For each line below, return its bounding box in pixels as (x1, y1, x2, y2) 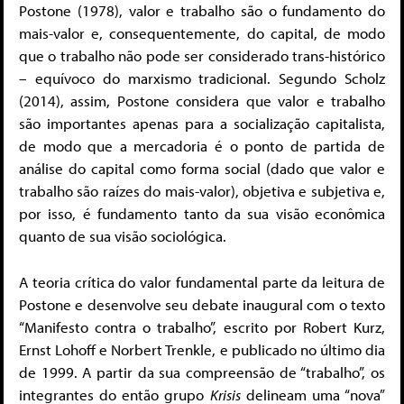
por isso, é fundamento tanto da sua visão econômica (19, 204, 385, 224)
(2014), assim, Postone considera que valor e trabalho (19, 91, 385, 111)
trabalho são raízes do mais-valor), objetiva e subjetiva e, (19, 181, 385, 201)
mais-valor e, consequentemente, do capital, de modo (19, 23, 385, 43)
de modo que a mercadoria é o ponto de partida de (19, 136, 385, 156)
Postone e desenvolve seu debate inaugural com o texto (19, 294, 385, 314)
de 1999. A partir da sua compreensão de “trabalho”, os (19, 362, 385, 381)
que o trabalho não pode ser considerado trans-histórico (19, 46, 385, 66)
